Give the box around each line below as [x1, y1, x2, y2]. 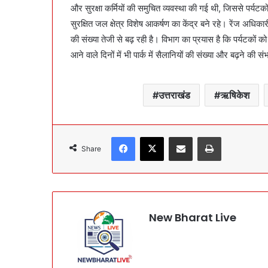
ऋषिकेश [220, 89, 249, 102]
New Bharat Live [149, 210, 236, 226]
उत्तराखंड [158, 89, 190, 102]
